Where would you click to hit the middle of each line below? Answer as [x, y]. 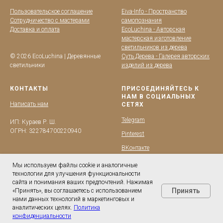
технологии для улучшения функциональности [76, 174]
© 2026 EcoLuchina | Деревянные [55, 56]
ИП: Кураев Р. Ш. [33, 122]
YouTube [133, 162]
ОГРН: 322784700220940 [46, 131]
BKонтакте [135, 148]
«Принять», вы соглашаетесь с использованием [77, 191]
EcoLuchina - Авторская [153, 30]
